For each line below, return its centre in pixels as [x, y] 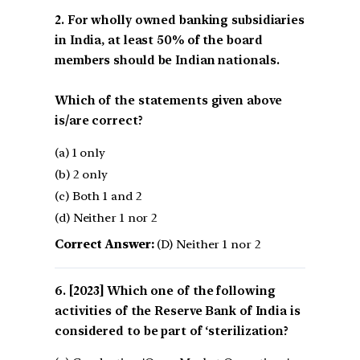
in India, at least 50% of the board [159, 40]
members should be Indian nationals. [167, 60]
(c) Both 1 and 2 [98, 196]
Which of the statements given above [168, 100]
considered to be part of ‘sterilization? [172, 331]
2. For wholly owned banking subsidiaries [180, 20]
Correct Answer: [104, 244]
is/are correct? [99, 120]
